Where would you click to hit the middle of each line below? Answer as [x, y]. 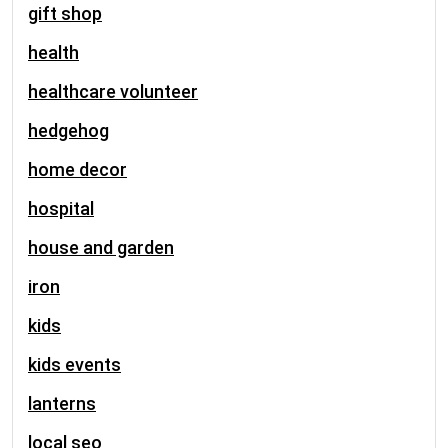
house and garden [101, 247]
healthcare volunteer [113, 91]
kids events [74, 364]
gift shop [65, 13]
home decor [77, 169]
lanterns [62, 403]
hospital [61, 208]
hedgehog [68, 130]
